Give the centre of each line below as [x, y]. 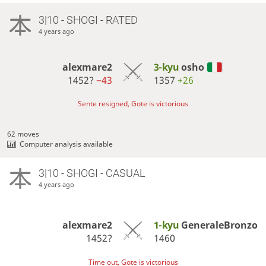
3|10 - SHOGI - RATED [88, 20]
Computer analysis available [66, 144]
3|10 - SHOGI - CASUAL [91, 173]
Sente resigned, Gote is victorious [133, 103]
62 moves [23, 134]
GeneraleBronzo [219, 225]
